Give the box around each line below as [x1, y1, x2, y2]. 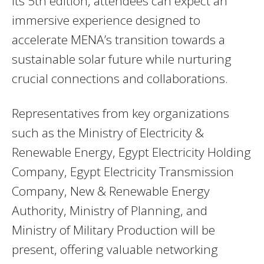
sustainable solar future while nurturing [12, 51, 232, 68]
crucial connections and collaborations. [12, 70, 228, 87]
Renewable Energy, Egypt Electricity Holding [12, 144, 251, 161]
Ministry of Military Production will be [12, 222, 215, 239]
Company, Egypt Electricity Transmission [12, 163, 234, 180]
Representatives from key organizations [12, 105, 229, 122]
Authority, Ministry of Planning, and [12, 202, 207, 219]
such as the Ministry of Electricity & [12, 124, 204, 141]
